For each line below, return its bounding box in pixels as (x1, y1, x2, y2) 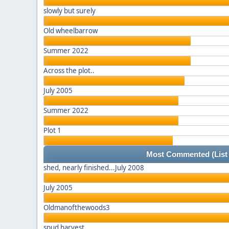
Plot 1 (43, 126, 61, 135)
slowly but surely (43, 6, 96, 15)
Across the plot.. (43, 66, 95, 75)
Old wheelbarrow (43, 26, 98, 35)
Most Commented (146, 150, 212, 158)
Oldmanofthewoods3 (43, 203, 110, 212)
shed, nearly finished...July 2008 (43, 163, 144, 172)
